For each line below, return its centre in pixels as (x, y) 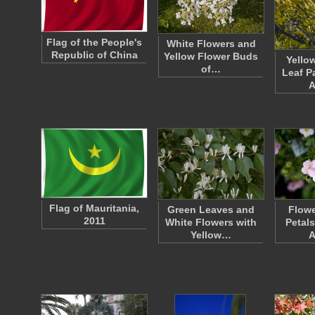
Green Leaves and (211, 210)
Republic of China (94, 55)
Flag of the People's (94, 42)
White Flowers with (211, 222)
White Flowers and (211, 44)
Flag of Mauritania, (94, 208)
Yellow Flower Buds (211, 56)
